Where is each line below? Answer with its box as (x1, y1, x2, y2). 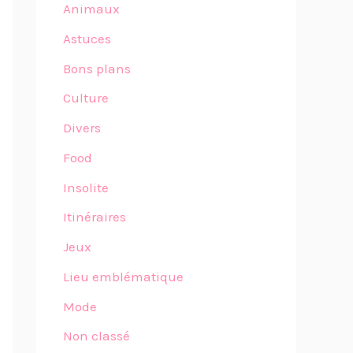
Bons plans (63, 60, 131, 76)
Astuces (63, 30, 111, 46)
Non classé (63, 328, 130, 344)
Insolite (63, 179, 109, 195)
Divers (63, 120, 101, 136)
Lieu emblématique (63, 268, 184, 284)
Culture (63, 90, 109, 106)
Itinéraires (63, 209, 126, 225)
